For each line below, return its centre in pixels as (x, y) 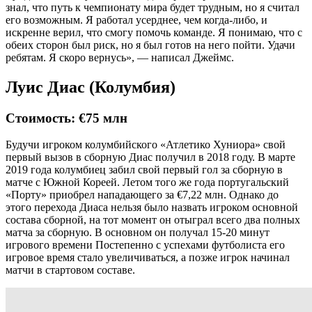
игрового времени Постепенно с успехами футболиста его (145, 245)
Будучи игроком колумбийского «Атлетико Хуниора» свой (146, 145)
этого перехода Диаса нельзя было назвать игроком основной (152, 208)
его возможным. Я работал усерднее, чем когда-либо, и (136, 19)
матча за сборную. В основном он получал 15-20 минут (138, 233)
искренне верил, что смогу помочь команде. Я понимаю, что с (154, 32)
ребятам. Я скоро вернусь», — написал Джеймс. (120, 57)
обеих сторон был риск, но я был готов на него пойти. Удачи (150, 45)
